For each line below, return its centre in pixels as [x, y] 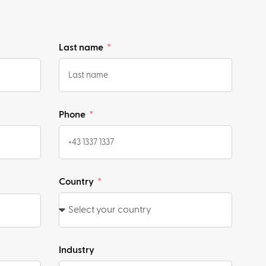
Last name [82, 48]
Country [77, 182]
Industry [76, 250]
